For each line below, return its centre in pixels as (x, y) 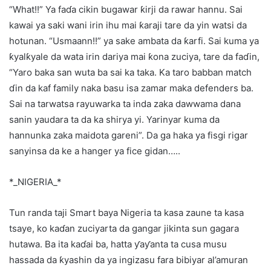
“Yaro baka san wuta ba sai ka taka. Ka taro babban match (130, 73)
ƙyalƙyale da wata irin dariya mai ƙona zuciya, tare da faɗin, (134, 57)
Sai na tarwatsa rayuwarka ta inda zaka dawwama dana (125, 104)
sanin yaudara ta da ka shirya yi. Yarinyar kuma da (114, 120)
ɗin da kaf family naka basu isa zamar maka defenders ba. (131, 88)
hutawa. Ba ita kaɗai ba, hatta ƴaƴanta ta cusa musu (118, 244)
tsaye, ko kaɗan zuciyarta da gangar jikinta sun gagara (124, 229)
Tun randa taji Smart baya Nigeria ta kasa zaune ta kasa (126, 213)
